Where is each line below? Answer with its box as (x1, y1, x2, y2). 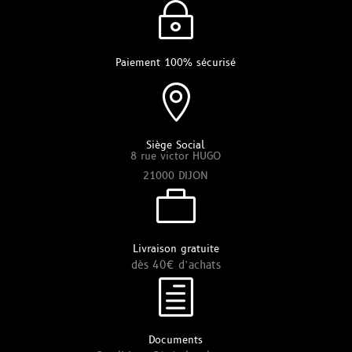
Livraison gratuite (132, 242, 219, 256)
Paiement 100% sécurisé (115, 56, 236, 70)
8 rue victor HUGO (130, 149, 222, 163)
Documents (148, 333, 203, 347)
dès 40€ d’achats (130, 258, 221, 273)
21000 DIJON (143, 169, 209, 183)
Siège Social (146, 138, 206, 152)
